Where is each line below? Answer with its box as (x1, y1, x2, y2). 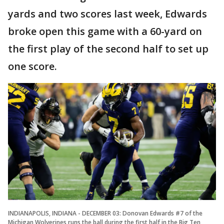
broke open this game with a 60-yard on (8, 24, 202, 38)
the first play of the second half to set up (8, 42, 208, 55)
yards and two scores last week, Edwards (8, 7, 207, 20)
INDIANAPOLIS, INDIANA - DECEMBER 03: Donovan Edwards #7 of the (8, 208, 202, 217)
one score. (8, 59, 57, 73)
